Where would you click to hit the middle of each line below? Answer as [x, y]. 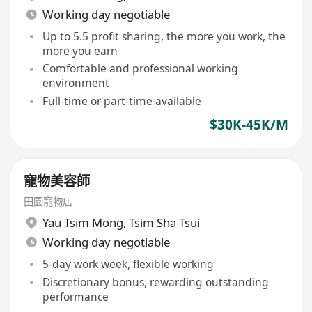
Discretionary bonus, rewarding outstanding [155, 282]
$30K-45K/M [249, 125]
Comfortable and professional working [140, 69]
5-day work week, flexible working [128, 264]
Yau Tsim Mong [83, 223]
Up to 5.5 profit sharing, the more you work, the [164, 36]
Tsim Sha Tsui [164, 223]
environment [76, 83]
